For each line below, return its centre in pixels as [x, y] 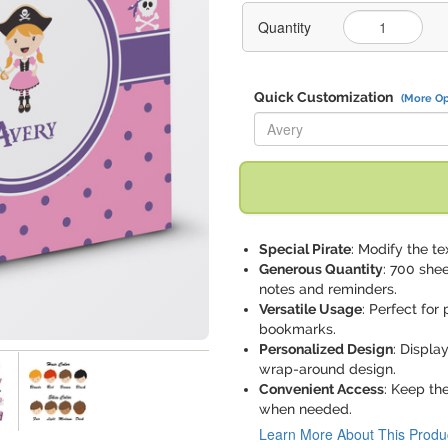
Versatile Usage [310, 309]
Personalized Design [326, 349]
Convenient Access [321, 389]
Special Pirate [305, 249]
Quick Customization [325, 97]
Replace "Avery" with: [320, 116]
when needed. [305, 409]
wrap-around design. [327, 369]
